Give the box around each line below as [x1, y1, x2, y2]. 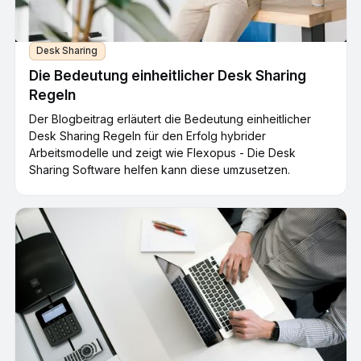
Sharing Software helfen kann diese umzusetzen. [29, 163, 290, 176]
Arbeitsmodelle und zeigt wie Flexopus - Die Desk [29, 146, 296, 160]
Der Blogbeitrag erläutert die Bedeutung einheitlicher [29, 112, 311, 126]
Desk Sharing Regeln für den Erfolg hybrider [29, 129, 266, 143]
